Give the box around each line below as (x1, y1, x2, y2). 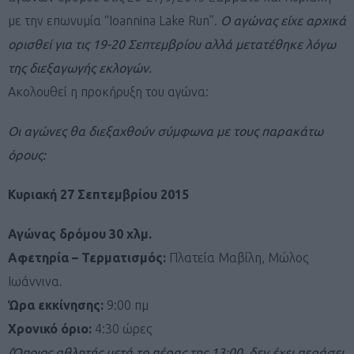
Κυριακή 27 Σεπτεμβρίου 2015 (8, 186, 189, 201)
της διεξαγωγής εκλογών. (8, 60, 152, 75)
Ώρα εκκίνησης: (8, 297, 107, 312)
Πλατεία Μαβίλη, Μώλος (169, 250, 308, 265)
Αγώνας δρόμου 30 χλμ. (8, 226, 152, 241)
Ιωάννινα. (8, 273, 62, 288)
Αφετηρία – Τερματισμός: (8, 250, 169, 265)
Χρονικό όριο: (8, 321, 95, 336)
